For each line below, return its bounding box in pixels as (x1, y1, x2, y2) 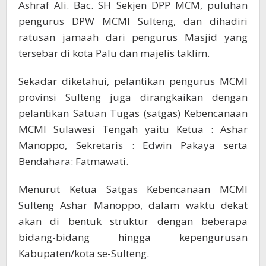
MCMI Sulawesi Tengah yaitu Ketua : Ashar (18, 122, 248, 137)
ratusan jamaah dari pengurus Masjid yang (18, 30, 248, 45)
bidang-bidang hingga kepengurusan (18, 230, 248, 245)
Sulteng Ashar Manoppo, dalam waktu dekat (18, 198, 248, 213)
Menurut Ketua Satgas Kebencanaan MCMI (18, 182, 248, 197)
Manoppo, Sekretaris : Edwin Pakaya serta (18, 138, 248, 153)
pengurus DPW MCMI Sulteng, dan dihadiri (18, 14, 248, 28)
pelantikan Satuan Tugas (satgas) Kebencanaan (18, 106, 248, 121)
